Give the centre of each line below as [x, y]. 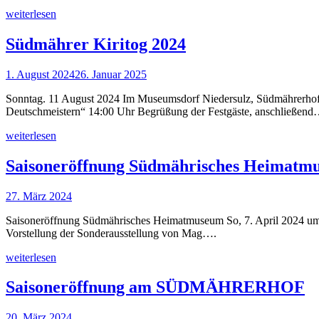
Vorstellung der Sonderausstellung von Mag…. [111, 233]
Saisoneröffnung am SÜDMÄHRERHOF [155, 287]
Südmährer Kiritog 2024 [96, 44]
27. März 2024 [39, 196]
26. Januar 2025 [111, 74]
